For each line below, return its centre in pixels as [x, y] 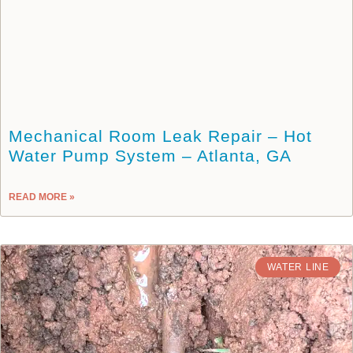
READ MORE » [42, 197]
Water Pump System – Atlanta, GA [150, 155]
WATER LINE [298, 268]
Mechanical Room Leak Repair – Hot [160, 136]
